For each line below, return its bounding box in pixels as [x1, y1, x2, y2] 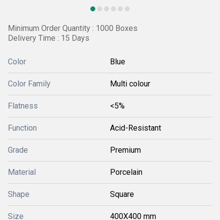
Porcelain [110, 167, 142, 177]
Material [8, 167, 36, 177]
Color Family [8, 79, 51, 88]
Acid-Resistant [110, 123, 161, 133]
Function [8, 123, 37, 133]
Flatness [8, 101, 38, 110]
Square [110, 190, 134, 199]
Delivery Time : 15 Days [8, 33, 89, 43]
